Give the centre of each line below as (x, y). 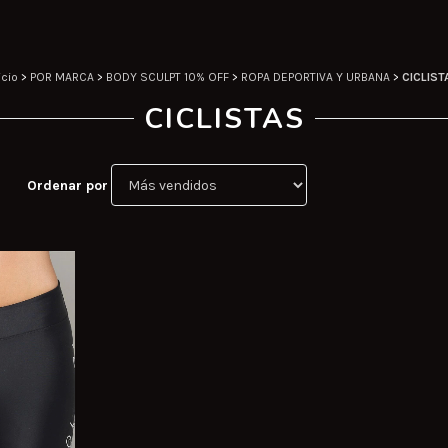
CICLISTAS (224, 119)
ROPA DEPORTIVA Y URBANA (315, 77)
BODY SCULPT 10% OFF (167, 77)
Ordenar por (67, 185)
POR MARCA (62, 77)
